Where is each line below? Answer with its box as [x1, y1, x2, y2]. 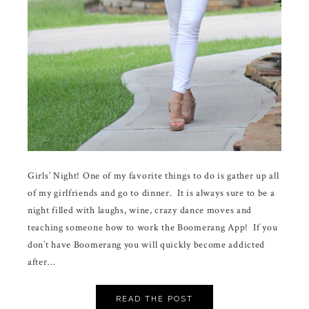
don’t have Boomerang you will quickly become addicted [28, 238, 266, 251]
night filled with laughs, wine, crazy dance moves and [28, 203, 252, 217]
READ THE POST [116, 294, 193, 303]
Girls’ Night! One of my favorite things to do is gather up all [28, 169, 279, 182]
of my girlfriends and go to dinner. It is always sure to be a [28, 186, 275, 199]
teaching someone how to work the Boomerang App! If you [28, 221, 278, 234]
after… [28, 255, 55, 268]
